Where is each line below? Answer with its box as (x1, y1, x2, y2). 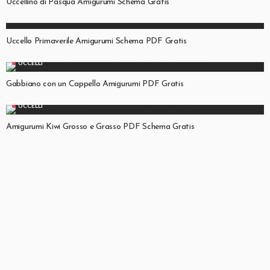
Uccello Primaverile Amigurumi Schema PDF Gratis (6, 36, 187, 46)
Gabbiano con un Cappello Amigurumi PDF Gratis (6, 79, 184, 89)
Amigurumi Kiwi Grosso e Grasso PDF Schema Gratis (6, 122, 195, 131)
